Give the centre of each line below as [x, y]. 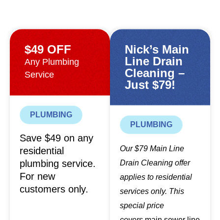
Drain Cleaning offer [155, 163]
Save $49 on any [56, 138]
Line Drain [154, 61]
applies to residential [156, 177]
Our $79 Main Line [152, 149]
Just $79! [150, 85]
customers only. [54, 189]
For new [37, 177]
